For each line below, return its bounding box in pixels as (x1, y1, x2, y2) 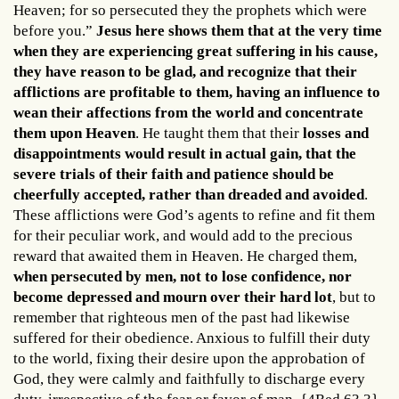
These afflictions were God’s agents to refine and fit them (13, 206, 375, 224)
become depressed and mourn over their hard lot (13, 288, 332, 305)
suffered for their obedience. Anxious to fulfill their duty (13, 329, 370, 346)
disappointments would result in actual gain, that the (13, 144, 356, 162)
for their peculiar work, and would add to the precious (13, 226, 353, 244)
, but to (332, 288, 376, 305)
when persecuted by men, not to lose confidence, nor (13, 267, 352, 285)
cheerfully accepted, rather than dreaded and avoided (13, 185, 364, 203)
